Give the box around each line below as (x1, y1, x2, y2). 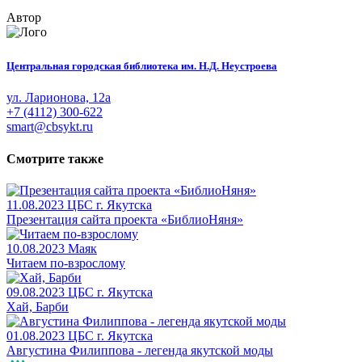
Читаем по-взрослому (6, 255, 125, 270)
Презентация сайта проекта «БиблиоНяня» (6, 212, 243, 226)
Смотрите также (6, 151, 103, 166)
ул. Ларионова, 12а (6, 90, 111, 105)
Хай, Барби (6, 299, 69, 314)
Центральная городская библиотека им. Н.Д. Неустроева (6, 60, 277, 73)
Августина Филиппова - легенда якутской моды (6, 343, 273, 357)
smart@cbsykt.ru (6, 120, 93, 134)
